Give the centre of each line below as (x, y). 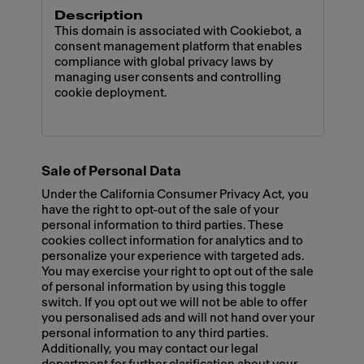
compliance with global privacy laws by (164, 63)
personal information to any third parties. (156, 334)
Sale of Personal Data (112, 171)
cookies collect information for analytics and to (173, 241)
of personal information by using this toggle (164, 288)
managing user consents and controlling (168, 78)
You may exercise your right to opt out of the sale (178, 272)
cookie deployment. (111, 93)
